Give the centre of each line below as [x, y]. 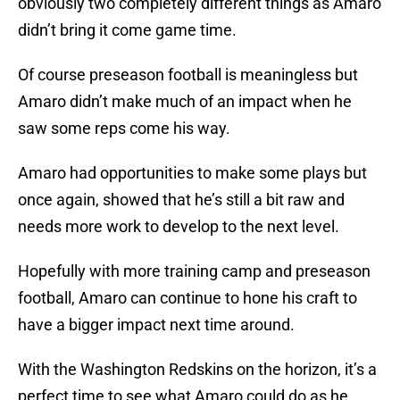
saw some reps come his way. [124, 129]
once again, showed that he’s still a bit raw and [181, 200]
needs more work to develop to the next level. [179, 227]
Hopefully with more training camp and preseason [194, 271]
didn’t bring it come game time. [127, 30]
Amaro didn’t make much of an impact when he [185, 102]
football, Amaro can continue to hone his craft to [187, 298]
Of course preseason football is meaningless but [188, 75]
